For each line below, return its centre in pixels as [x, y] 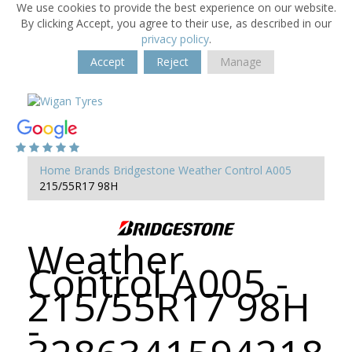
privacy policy [175, 39]
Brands [92, 170]
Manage [241, 62]
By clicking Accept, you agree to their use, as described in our [176, 23]
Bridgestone [144, 170]
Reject [172, 62]
